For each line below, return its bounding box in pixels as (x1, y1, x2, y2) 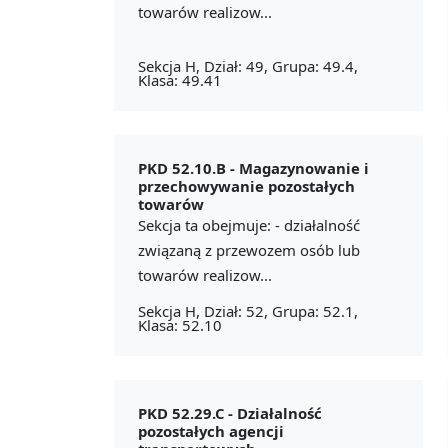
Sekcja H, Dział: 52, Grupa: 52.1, (138, 300, 358, 321)
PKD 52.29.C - (138, 402, 237, 423)
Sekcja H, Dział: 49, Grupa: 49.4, (138, 55, 358, 76)
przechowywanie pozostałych (138, 175, 355, 196)
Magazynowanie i (239, 157, 369, 178)
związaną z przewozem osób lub (138, 239, 360, 260)
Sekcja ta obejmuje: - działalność (138, 214, 360, 235)
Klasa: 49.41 (138, 69, 222, 90)
